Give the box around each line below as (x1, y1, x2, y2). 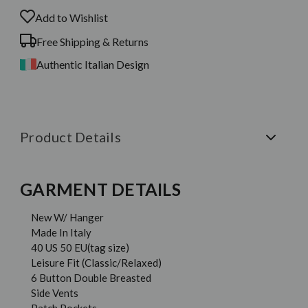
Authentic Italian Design (36, 58, 149, 71)
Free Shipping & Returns (36, 35, 148, 49)
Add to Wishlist (35, 11, 108, 25)
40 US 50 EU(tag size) (31, 241, 130, 254)
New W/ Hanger (31, 211, 140, 224)
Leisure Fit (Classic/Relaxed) (31, 256, 162, 269)
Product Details (20, 129, 121, 146)
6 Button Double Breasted (31, 272, 152, 285)
